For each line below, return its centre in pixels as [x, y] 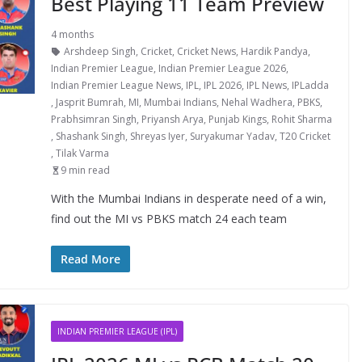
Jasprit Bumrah [89, 102]
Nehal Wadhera [257, 102]
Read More [90, 259]
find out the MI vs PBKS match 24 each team [168, 219]
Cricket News [206, 51]
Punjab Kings [237, 119]
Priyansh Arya [172, 119]
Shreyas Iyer [157, 136]
